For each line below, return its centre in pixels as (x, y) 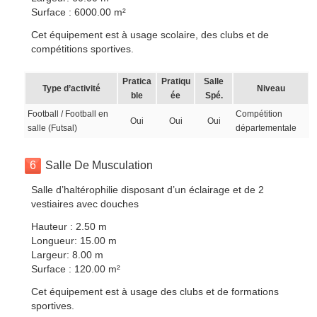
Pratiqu (175, 81)
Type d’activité (71, 88)
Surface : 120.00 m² (76, 269)
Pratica (137, 81)
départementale (266, 128)
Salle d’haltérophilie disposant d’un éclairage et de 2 (148, 190)
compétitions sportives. (83, 49)
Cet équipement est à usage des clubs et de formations (155, 292)
